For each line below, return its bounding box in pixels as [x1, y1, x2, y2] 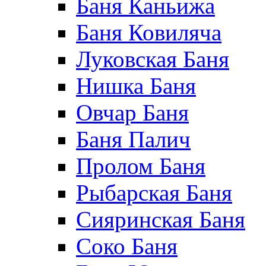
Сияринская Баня [76, 207, 245, 232]
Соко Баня [76, 233, 178, 259]
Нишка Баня [76, 73, 196, 99]
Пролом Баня [76, 153, 205, 179]
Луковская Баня [76, 46, 229, 72]
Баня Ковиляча [76, 20, 221, 45]
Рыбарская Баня [76, 180, 232, 205]
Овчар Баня [76, 100, 189, 125]
